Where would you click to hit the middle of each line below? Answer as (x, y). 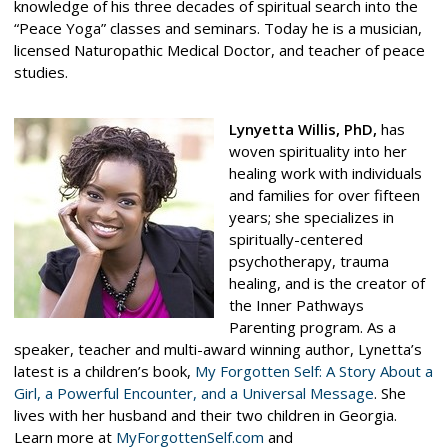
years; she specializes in (311, 216)
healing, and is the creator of (326, 282)
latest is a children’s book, (104, 370)
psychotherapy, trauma (308, 260)
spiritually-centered (295, 238)
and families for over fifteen (324, 194)
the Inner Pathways (296, 304)
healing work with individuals (325, 172)
